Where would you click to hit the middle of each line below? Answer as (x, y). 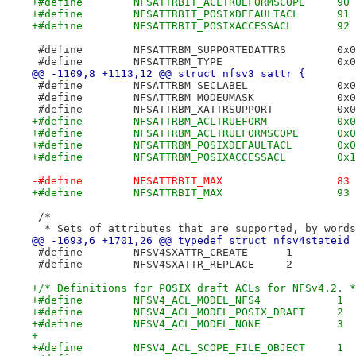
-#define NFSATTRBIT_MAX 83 (343, 180)
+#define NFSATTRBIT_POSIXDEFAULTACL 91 (343, 14)
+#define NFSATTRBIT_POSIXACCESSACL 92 (343, 25)
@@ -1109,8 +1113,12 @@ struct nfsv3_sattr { (168, 73)
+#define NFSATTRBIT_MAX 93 (343, 192)
